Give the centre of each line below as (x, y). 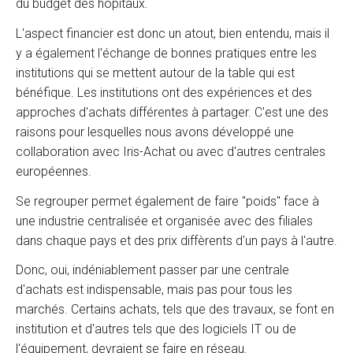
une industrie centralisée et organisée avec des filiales (164, 221)
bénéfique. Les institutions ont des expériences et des (164, 92)
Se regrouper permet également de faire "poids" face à (167, 201)
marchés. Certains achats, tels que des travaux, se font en (175, 310)
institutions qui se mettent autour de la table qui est (155, 72)
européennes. (54, 171)
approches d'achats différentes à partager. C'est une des (172, 112)
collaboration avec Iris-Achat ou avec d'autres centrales (171, 151)
